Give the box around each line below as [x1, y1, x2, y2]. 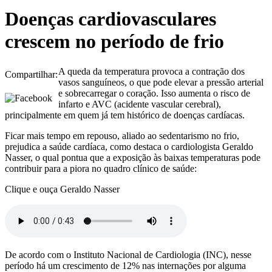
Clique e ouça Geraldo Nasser [5, 183, 122, 194]
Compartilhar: [5, 69, 58, 80]
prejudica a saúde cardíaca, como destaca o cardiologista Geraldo [5, 141, 253, 152]
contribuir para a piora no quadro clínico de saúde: [5, 163, 197, 174]
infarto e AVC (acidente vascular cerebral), [58, 98, 221, 109]
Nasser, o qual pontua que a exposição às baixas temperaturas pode [5, 152, 260, 163]
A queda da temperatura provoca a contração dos [58, 66, 245, 76]
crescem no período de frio [5, 30, 224, 53]
